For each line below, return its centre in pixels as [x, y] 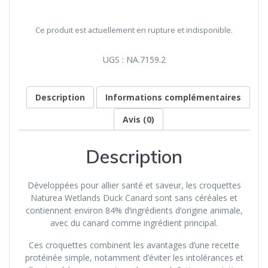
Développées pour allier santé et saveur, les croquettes [134, 185]
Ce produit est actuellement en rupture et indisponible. [134, 30]
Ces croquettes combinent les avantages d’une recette [134, 245]
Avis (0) [138, 119]
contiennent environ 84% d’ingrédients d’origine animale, [134, 210]
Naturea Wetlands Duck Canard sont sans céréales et [134, 197]
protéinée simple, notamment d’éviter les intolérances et [134, 257]
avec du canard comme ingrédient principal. [134, 223]
